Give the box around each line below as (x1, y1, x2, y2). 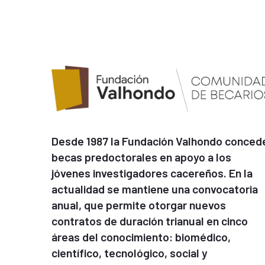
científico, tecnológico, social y (51, 245, 208, 260)
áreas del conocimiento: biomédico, (51, 230, 231, 244)
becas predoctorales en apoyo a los (51, 150, 231, 164)
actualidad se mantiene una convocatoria (51, 182, 258, 196)
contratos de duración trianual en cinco (51, 214, 248, 228)
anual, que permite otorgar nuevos (51, 198, 226, 212)
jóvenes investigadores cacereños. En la (51, 166, 253, 180)
